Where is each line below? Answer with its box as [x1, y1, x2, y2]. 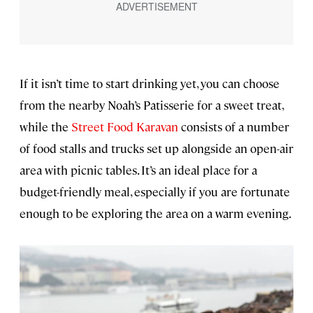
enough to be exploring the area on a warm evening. [20, 205, 291, 221]
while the [20, 119, 71, 135]
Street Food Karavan [71, 119, 178, 135]
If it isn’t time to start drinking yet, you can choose [20, 75, 279, 92]
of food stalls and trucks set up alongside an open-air [20, 140, 293, 156]
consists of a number [178, 119, 289, 135]
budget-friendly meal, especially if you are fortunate [20, 184, 290, 200]
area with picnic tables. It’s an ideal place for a [20, 162, 257, 178]
